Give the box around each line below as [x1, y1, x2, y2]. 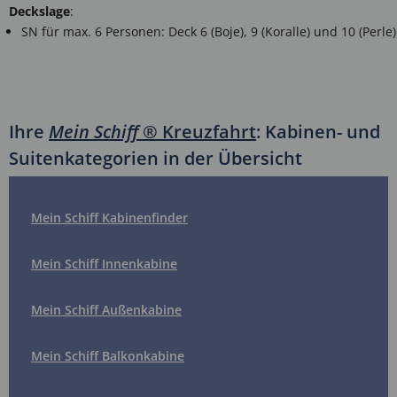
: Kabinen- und [256, 119, 380, 144]
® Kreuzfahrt [138, 119, 256, 144]
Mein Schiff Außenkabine [31, 300, 182, 318]
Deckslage [9, 2, 70, 19]
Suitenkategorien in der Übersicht [9, 145, 302, 170]
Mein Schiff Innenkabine [31, 254, 177, 272]
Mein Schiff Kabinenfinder [31, 208, 188, 226]
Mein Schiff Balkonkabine [31, 346, 184, 364]
